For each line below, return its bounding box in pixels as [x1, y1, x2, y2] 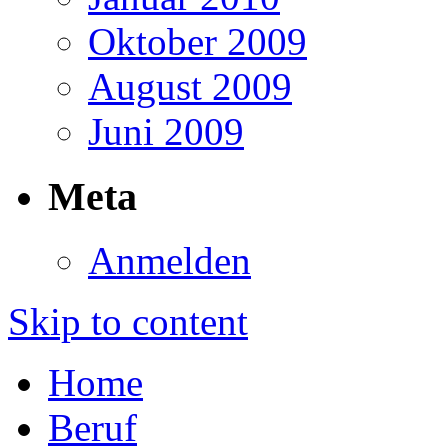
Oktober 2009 [88, 19, 307, 63]
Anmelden [88, 239, 251, 283]
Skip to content [8, 300, 248, 344]
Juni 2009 [88, 109, 244, 153]
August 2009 [88, 64, 292, 108]
